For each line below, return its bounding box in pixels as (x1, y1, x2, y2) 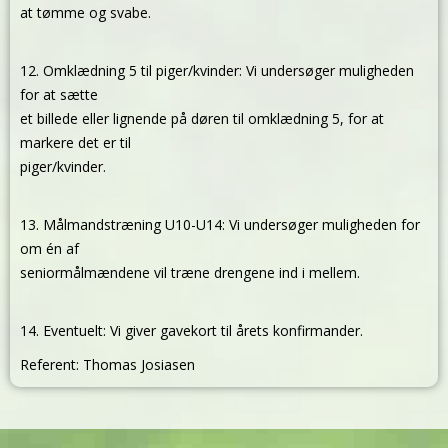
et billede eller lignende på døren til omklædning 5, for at (20, 109, 384, 128)
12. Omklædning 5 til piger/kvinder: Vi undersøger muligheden (20, 61, 414, 80)
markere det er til (20, 133, 131, 152)
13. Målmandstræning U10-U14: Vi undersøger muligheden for (20, 215, 420, 234)
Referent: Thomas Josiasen (20, 355, 195, 374)
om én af (20, 239, 79, 258)
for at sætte (20, 85, 98, 104)
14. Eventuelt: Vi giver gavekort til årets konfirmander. (20, 321, 363, 340)
